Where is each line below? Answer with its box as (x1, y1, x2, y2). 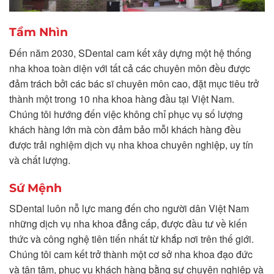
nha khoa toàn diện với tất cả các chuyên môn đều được (9, 61, 250, 75)
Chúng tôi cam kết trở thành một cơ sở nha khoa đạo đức (9, 247, 253, 262)
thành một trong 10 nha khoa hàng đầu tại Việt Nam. (9, 91, 234, 106)
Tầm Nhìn (9, 24, 68, 40)
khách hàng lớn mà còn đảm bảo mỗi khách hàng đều (9, 122, 241, 136)
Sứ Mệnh (9, 180, 62, 195)
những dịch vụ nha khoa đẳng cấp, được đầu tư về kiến (9, 217, 247, 231)
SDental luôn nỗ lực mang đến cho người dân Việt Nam (9, 201, 249, 216)
